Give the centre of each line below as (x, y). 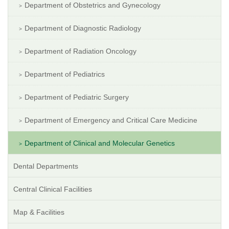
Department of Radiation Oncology (81, 51)
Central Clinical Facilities (53, 189)
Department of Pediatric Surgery (77, 97)
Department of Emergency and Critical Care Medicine (111, 120)
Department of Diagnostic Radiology (83, 28)
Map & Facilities (39, 212)
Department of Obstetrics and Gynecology (93, 5)
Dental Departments (46, 166)
